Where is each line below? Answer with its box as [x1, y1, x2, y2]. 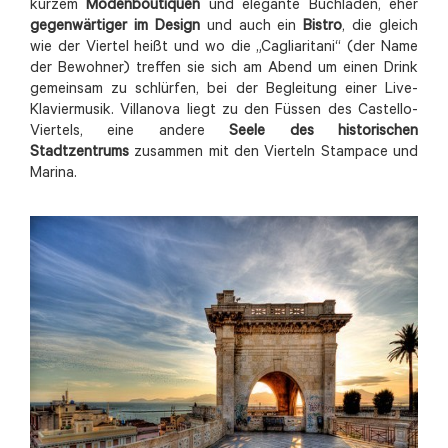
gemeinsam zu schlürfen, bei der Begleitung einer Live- [30, 81, 418, 99]
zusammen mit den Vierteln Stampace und [129, 144, 418, 162]
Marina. [30, 165, 77, 183]
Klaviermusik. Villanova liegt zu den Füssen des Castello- [30, 102, 418, 120]
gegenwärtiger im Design [30, 18, 207, 36]
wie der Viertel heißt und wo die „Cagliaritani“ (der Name [30, 39, 418, 57]
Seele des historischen [229, 123, 419, 141]
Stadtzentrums [30, 144, 129, 162]
